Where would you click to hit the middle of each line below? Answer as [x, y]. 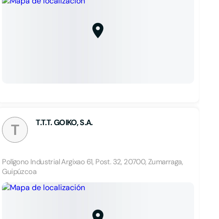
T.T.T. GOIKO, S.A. [64, 122]
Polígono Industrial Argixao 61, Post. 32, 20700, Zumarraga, [92, 162]
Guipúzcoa [19, 172]
